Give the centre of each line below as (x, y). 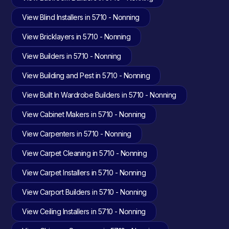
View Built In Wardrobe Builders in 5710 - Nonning (99, 95)
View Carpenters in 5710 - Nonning (77, 134)
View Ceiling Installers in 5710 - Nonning (84, 211)
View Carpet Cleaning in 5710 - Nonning (85, 153)
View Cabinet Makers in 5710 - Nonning (84, 114)
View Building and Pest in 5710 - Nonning (86, 75)
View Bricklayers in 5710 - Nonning (76, 37)
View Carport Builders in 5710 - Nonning (84, 192)
